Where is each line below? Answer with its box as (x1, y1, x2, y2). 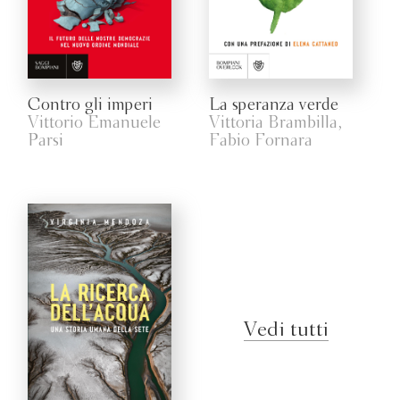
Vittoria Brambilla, (209, 114, 342, 131)
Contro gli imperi (28, 96, 154, 113)
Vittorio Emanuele (28, 114, 162, 131)
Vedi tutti (243, 320, 329, 340)
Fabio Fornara (209, 132, 312, 149)
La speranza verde (209, 96, 338, 113)
